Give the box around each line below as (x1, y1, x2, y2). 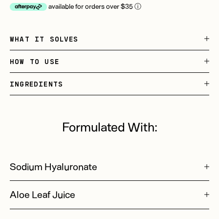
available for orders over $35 (48, 1, 135, 10)
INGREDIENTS (10, 79, 64, 88)
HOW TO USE (10, 57, 59, 66)
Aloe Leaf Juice (10, 188, 75, 200)
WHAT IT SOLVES (10, 34, 79, 43)
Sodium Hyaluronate (10, 160, 97, 172)
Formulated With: (62, 118, 157, 134)
